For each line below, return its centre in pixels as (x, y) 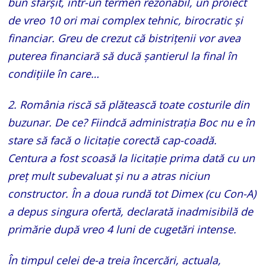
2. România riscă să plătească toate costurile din (129, 104)
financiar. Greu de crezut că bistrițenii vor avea (124, 38)
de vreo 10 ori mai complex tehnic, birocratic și (126, 20)
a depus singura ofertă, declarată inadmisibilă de (131, 211)
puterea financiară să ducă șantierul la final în (123, 56)
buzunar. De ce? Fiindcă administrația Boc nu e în (132, 122)
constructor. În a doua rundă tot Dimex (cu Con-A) (132, 193)
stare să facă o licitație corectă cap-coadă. (113, 140)
